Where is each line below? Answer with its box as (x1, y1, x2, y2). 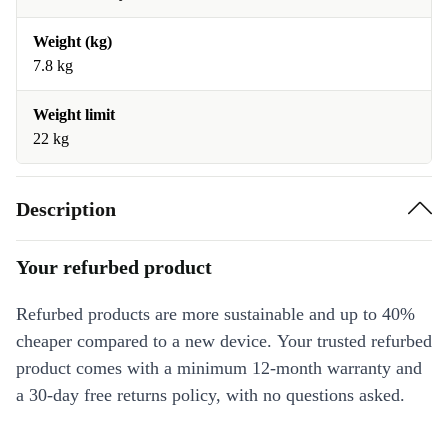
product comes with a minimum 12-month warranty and (16, 358, 422, 378)
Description (16, 197, 116, 220)
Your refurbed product (16, 256, 212, 278)
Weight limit (33, 106, 115, 123)
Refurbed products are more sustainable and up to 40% (16, 304, 415, 324)
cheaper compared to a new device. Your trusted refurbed (16, 331, 432, 351)
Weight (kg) (33, 33, 112, 50)
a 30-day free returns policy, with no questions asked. (16, 385, 405, 405)
